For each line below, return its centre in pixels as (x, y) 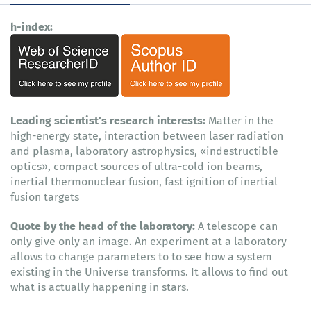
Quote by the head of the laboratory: (103, 226)
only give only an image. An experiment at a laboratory (149, 241)
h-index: (32, 26)
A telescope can (236, 226)
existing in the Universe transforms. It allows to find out (149, 272)
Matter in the (241, 120)
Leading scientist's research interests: (109, 120)
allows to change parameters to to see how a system (141, 257)
